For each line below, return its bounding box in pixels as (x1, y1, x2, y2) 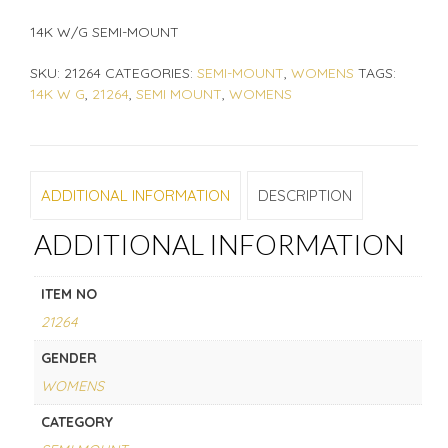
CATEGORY (40, 413, 113, 432)
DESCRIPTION (258, 185, 352, 205)
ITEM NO (40, 285, 97, 304)
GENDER (40, 349, 97, 368)
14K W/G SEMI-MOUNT (30, 23, 179, 42)
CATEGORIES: (105, 64, 197, 83)
